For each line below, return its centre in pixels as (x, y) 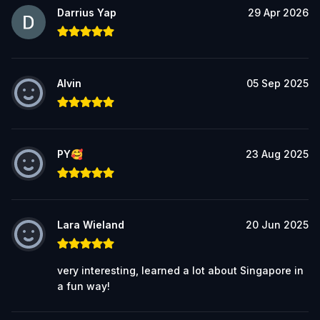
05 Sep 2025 (277, 83)
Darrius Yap (87, 12)
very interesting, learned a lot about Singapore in (180, 270)
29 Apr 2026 (278, 12)
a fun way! (84, 286)
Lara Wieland (91, 224)
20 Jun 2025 (277, 224)
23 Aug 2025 (277, 154)
